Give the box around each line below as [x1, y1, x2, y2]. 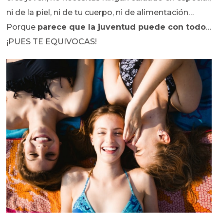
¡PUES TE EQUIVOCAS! [6, 37, 97, 47]
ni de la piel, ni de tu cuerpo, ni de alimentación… [6, 8, 194, 18]
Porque [6, 22, 38, 32]
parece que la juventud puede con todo [37, 22, 206, 32]
